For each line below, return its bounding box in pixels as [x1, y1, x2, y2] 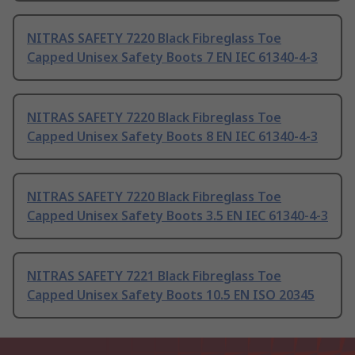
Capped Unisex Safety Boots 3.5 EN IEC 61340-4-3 [27, 207, 328, 225]
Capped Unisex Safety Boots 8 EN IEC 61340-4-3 [27, 128, 318, 146]
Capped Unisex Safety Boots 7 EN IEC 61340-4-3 [27, 48, 318, 67]
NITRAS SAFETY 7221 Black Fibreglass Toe [27, 267, 281, 285]
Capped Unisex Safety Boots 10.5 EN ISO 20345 [27, 286, 315, 304]
